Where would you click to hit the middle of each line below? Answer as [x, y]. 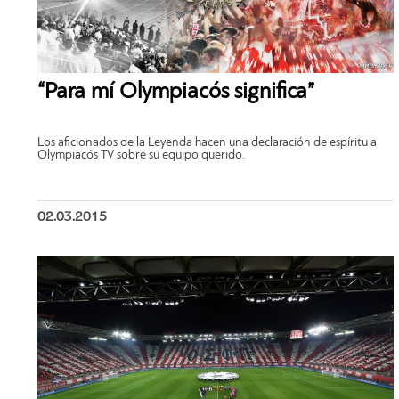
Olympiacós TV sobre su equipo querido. [141, 155]
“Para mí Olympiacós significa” [176, 92]
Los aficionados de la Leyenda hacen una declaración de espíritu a [207, 143]
